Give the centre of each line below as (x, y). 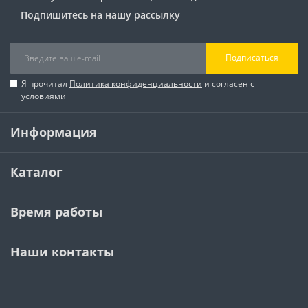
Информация (54, 132)
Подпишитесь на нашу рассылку (100, 14)
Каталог (36, 172)
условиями (44, 96)
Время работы (56, 211)
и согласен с (228, 83)
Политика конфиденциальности (136, 83)
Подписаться (252, 58)
